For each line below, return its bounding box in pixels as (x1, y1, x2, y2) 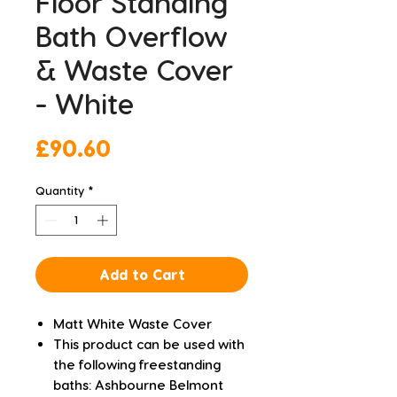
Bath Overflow (35, 18, 228, 52)
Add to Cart (98, 266, 185, 284)
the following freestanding (53, 356, 221, 373)
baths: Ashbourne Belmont (53, 377, 223, 393)
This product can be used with (53, 336, 245, 353)
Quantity (35, 183, 84, 197)
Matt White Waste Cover (53, 315, 212, 332)
